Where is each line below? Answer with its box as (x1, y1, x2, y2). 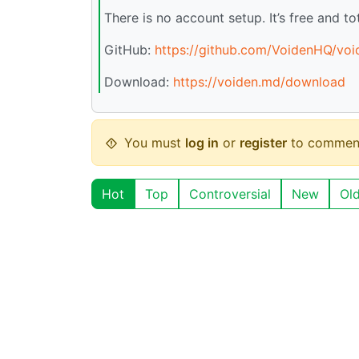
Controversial (189, 185, 271, 202)
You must (124, 134, 185, 151)
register (240, 134, 287, 151)
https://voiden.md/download (173, 74, 345, 91)
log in (185, 134, 219, 151)
